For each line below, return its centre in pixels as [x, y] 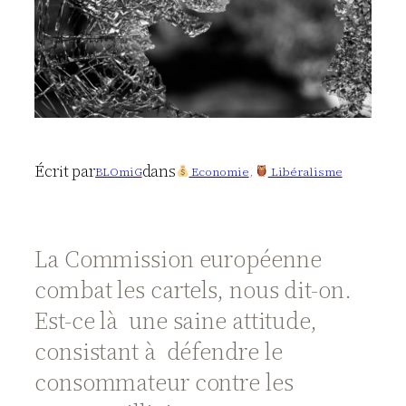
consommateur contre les [164, 382]
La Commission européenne [178, 259]
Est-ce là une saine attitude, [176, 321]
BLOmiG [119, 171]
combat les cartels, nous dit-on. [193, 290]
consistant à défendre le [159, 352]
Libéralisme [305, 171]
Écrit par [65, 172]
